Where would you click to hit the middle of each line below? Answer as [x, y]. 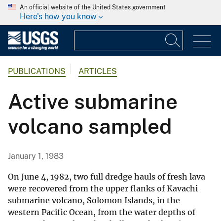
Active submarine [93, 102]
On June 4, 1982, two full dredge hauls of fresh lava [107, 177]
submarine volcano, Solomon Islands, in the [94, 201]
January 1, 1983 [36, 156]
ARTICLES [98, 72]
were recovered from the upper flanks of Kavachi [103, 189]
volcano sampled [90, 126]
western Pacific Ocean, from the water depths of [102, 212]
